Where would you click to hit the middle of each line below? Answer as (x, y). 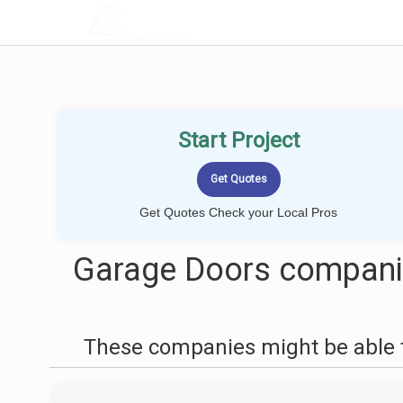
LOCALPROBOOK (192, 22)
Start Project (238, 140)
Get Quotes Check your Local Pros (238, 212)
